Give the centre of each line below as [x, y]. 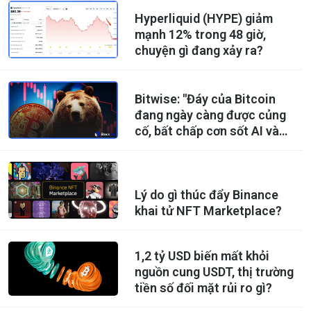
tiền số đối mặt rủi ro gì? [203, 288]
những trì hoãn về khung [202, 146]
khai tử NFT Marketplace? [208, 211]
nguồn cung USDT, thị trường [214, 272]
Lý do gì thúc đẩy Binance [206, 195]
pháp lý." [157, 162]
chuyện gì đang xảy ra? [199, 51]
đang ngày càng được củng [210, 115]
